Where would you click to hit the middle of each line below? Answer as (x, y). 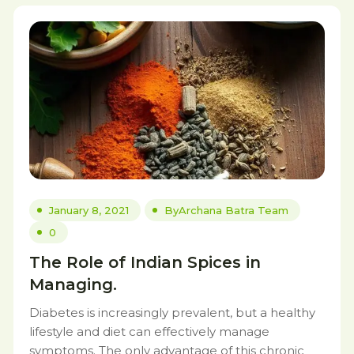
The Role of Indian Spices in (145, 262)
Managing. (73, 284)
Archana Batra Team (233, 210)
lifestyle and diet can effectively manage (149, 331)
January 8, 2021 (89, 210)
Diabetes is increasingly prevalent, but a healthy (172, 313)
